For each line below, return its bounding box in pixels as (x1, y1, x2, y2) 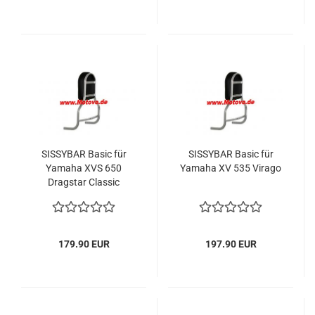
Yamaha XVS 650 (46, 162, 122, 174)
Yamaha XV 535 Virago (180, 162, 281, 174)
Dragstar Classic (48, 176, 120, 188)
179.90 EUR (58, 238, 110, 250)
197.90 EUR (205, 238, 257, 250)
